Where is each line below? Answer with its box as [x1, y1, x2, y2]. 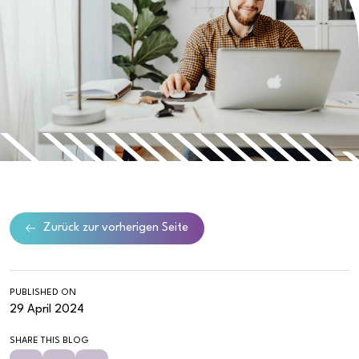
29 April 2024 [10, 303, 84, 316]
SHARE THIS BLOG [10, 336, 89, 345]
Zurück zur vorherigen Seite [43, 222, 188, 235]
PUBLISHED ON [10, 288, 76, 297]
